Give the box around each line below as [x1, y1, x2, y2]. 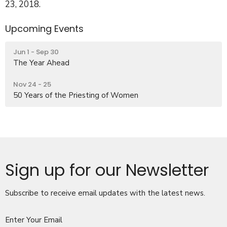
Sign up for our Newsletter [5, 158, 209, 181]
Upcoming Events [5, 22, 84, 35]
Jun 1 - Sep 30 [13, 47, 59, 57]
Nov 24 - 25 [13, 79, 51, 89]
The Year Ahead [13, 57, 69, 68]
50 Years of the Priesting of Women [13, 90, 138, 100]
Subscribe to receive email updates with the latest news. [5, 187, 205, 198]
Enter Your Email [5, 214, 62, 225]
